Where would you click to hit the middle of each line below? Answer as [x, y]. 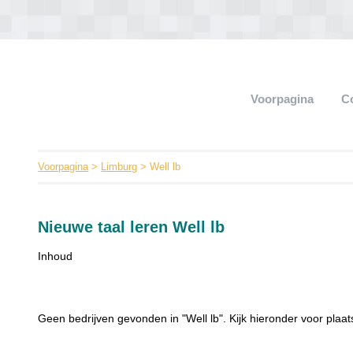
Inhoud [56, 256]
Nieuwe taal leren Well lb [132, 227]
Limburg [119, 167]
